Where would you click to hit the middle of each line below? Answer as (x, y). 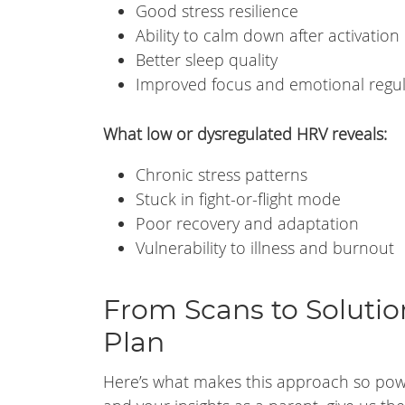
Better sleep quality (207, 60)
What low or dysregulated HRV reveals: (245, 134)
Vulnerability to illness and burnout (265, 248)
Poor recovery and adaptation (247, 223)
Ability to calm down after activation (268, 35)
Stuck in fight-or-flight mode (238, 199)
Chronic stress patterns (221, 174)
